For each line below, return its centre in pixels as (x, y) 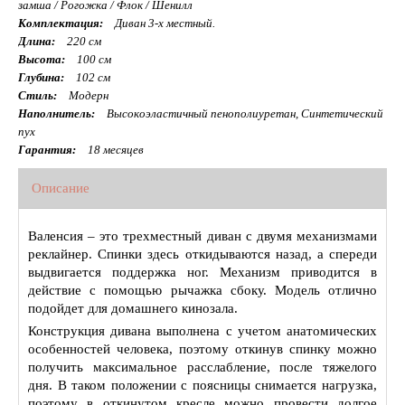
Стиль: (38, 96)
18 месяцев (114, 150)
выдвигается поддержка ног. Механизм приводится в (202, 273)
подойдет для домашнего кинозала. (133, 309)
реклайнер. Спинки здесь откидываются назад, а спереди (202, 254)
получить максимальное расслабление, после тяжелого (202, 367)
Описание (61, 188)
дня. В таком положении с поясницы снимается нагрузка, (202, 386)
